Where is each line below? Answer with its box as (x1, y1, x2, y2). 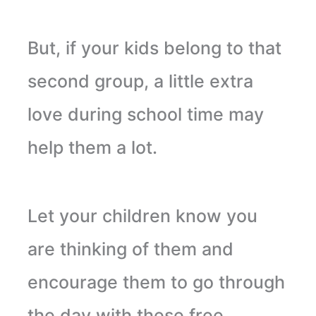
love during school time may (27, 103, 264, 125)
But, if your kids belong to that (27, 37, 281, 59)
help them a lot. (27, 136, 157, 158)
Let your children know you (27, 205, 257, 226)
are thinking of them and (27, 238, 233, 260)
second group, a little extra (27, 70, 253, 92)
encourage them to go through (27, 271, 285, 293)
